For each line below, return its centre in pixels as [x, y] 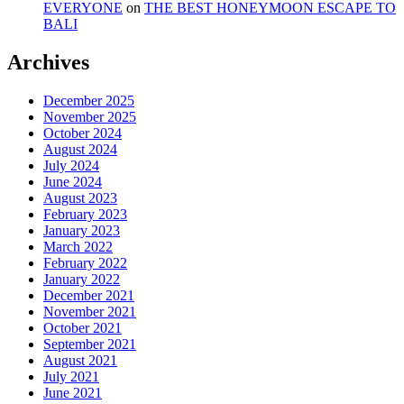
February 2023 [85, 214]
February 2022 [85, 262]
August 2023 [80, 197]
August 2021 [80, 360]
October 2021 [83, 327]
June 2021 [73, 392]
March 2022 [78, 246]
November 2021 [90, 311]
